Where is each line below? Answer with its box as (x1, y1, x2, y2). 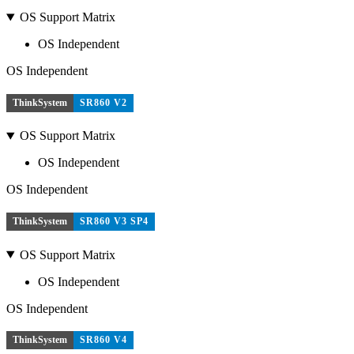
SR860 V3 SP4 (80, 216, 149, 228)
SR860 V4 (80, 334, 127, 346)
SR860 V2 (80, 96, 127, 108)
